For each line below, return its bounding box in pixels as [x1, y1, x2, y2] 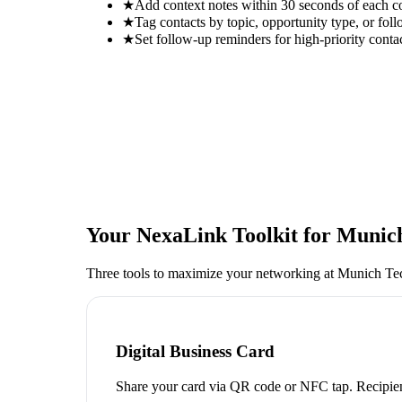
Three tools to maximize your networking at [86, 265, 337, 281]
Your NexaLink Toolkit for [86, 223, 336, 247]
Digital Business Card [116, 342, 275, 362]
